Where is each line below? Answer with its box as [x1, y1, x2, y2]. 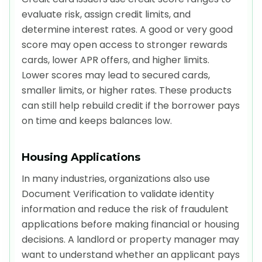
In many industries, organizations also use [22, 172, 210, 186]
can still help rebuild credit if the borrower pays [22, 99, 240, 113]
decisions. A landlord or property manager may [22, 233, 239, 247]
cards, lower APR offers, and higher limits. [22, 53, 209, 67]
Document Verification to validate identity [22, 187, 214, 201]
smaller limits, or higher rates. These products [22, 84, 232, 98]
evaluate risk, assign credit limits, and [22, 8, 191, 22]
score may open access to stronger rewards [22, 38, 227, 52]
